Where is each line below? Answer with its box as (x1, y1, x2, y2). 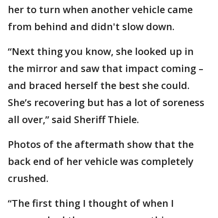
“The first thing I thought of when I (8, 197, 174, 210)
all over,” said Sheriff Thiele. (8, 113, 139, 127)
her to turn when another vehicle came (8, 3, 193, 17)
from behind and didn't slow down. (8, 20, 175, 34)
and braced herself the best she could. (8, 79, 190, 92)
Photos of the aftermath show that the (8, 138, 194, 151)
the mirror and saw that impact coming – (8, 62, 203, 75)
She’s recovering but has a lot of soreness (8, 96, 204, 109)
